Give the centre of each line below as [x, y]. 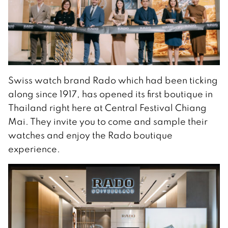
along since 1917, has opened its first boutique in [110, 94]
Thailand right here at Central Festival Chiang [107, 107]
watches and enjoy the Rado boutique [90, 135]
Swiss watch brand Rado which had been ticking [113, 80]
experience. [34, 149]
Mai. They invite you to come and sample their [108, 121]
